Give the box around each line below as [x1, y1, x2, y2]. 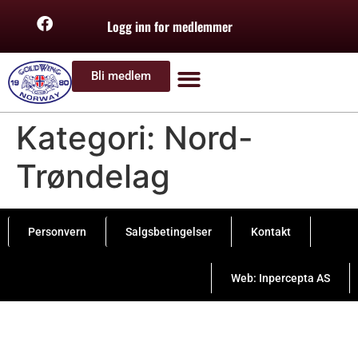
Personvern [28, 225, 86, 238]
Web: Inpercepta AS [231, 271, 330, 284]
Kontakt [251, 225, 291, 238]
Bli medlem [91, 69, 152, 83]
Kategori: [16, 117, 164, 157]
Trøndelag [16, 156, 170, 196]
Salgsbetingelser [125, 225, 212, 238]
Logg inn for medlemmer [107, 17, 233, 36]
